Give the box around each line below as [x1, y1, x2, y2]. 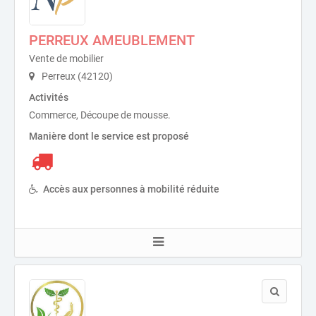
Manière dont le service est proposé [29, 130, 189, 142]
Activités [29, 92, 68, 103]
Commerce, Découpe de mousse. [29, 109, 171, 121]
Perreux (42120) [39, 71, 113, 82]
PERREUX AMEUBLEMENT [29, 32, 195, 49]
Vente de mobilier [29, 53, 104, 64]
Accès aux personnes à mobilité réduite [43, 183, 219, 195]
